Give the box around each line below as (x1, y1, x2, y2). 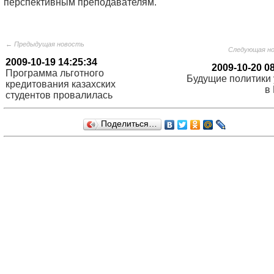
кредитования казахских (6, 79, 116, 89)
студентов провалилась (6, 90, 113, 100)
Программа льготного (6, 68, 104, 78)
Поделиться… (101, 119, 157, 128)
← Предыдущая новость (6, 40, 84, 48)
